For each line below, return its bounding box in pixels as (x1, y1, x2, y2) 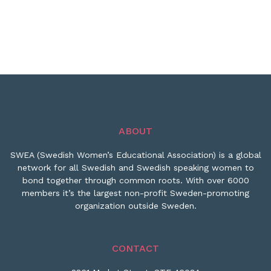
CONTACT (112, 243, 159, 255)
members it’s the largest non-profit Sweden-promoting (22, 188, 249, 198)
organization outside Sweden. (74, 201, 197, 211)
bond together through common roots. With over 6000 (22, 175, 249, 186)
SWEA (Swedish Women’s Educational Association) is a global (10, 150, 261, 160)
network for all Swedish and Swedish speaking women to (17, 163, 254, 173)
